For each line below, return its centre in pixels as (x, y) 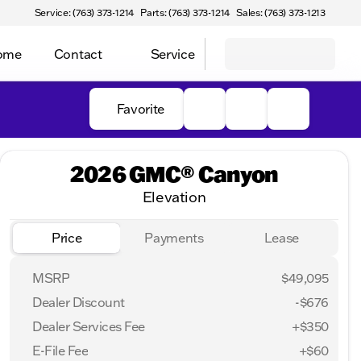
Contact (78, 54)
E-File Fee (60, 350)
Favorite (140, 109)
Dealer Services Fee (89, 326)
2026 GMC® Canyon (174, 174)
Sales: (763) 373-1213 (281, 12)
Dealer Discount (79, 302)
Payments (174, 238)
